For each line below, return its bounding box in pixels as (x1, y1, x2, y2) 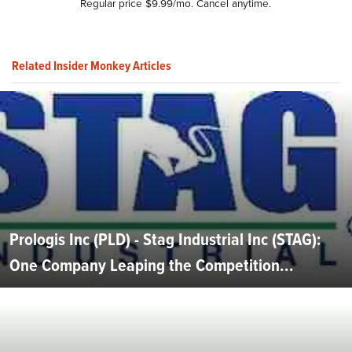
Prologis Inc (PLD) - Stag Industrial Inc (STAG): (9, 226, 321, 253)
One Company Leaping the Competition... (9, 252, 294, 279)
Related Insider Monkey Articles (12, 56, 171, 75)
